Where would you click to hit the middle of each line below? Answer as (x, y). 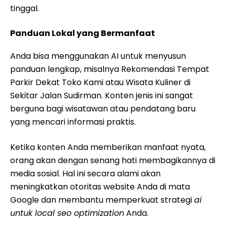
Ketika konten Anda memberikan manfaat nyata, (108, 147)
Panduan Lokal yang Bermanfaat (83, 33)
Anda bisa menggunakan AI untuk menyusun (98, 56)
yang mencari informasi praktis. (73, 122)
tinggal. (25, 8)
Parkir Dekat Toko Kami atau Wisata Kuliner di (100, 82)
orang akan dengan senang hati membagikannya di (113, 160)
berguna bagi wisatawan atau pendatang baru (103, 109)
